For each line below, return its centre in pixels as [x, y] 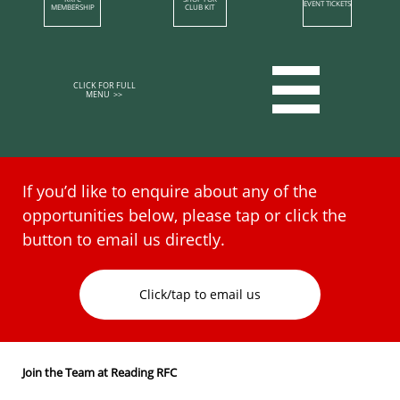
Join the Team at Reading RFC [100, 372]
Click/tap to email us [200, 294]
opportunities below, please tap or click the [184, 215]
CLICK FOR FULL [104, 85]
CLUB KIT [200, 7]
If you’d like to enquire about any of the [170, 191]
